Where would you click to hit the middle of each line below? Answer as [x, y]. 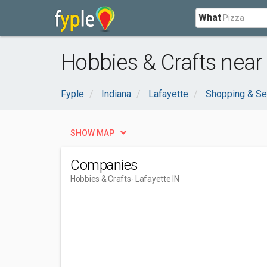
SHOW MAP [92, 133]
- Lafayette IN [155, 179]
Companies [104, 165]
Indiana [116, 94]
